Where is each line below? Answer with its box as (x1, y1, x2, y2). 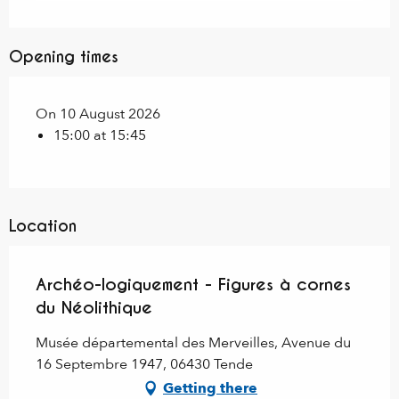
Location (9, 216, 77, 237)
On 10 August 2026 (36, 104, 160, 125)
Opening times (9, 46, 118, 68)
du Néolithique (36, 297, 152, 319)
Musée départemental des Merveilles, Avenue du (36, 333, 351, 354)
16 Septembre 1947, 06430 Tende (36, 354, 253, 375)
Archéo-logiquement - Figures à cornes (36, 273, 351, 296)
